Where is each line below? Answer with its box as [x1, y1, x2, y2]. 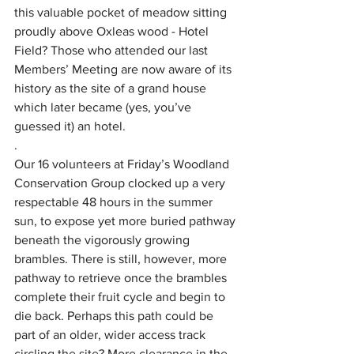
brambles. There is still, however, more [14, 252, 230, 265]
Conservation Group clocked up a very [14, 176, 228, 190]
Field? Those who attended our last [14, 43, 211, 57]
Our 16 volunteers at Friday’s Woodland [14, 157, 232, 171]
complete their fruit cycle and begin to [14, 290, 228, 303]
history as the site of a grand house [14, 81, 209, 95]
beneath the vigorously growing [14, 233, 193, 247]
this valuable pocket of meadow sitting [14, 6, 230, 19]
